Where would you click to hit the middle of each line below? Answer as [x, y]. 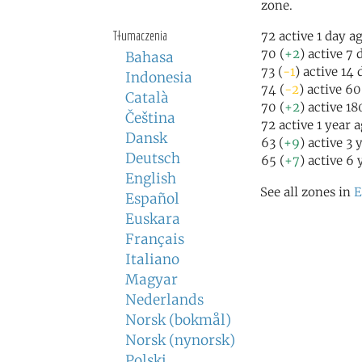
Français [155, 239]
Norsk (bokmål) [178, 320]
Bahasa [149, 57]
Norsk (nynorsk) [180, 340]
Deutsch [153, 158]
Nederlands [164, 300]
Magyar [152, 280]
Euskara [153, 219]
